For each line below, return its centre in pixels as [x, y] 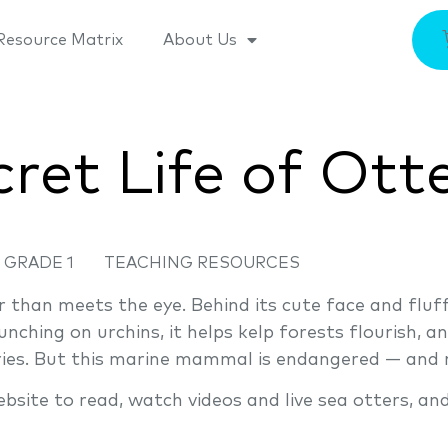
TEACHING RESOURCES [202, 263]
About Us [200, 40]
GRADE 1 [39, 263]
